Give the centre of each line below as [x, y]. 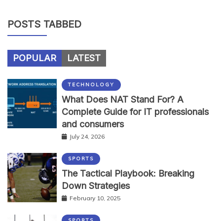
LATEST [84, 58]
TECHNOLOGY [91, 84]
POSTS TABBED [44, 24]
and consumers [93, 124]
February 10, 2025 [95, 198]
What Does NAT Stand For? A [123, 99]
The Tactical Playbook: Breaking [128, 173]
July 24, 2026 [87, 136]
